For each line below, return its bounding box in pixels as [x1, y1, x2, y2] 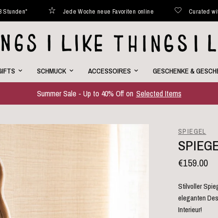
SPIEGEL [178, 127, 206, 136]
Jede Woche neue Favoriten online [11, 7, 103, 16]
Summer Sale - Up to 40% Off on [36, 88, 135, 99]
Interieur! [178, 204, 202, 215]
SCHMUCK [36, 66, 66, 76]
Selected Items [136, 88, 182, 99]
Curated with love [137, 7, 184, 16]
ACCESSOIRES [88, 66, 131, 76]
